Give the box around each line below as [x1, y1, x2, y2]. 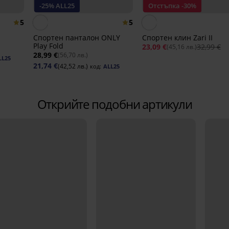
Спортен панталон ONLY [33, 33, 120, 43]
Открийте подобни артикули [37, 96, 192, 113]
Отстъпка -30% [148, 1, 196, 11]
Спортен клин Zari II [142, 33, 213, 43]
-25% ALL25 [39, 1, 75, 11]
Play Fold [33, 41, 63, 51]
